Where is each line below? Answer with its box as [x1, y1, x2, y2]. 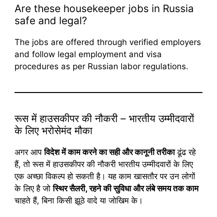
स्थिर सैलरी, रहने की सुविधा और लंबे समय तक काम [53, 184, 199, 194]
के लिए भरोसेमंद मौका [15, 124, 93, 137]
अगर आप [15, 147, 44, 157]
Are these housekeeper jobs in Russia [15, 2, 194, 15]
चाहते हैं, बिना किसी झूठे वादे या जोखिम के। [15, 196, 143, 206]
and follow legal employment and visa [15, 49, 162, 60]
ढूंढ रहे [175, 147, 196, 157]
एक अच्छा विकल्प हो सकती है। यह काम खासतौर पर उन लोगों [15, 171, 195, 182]
